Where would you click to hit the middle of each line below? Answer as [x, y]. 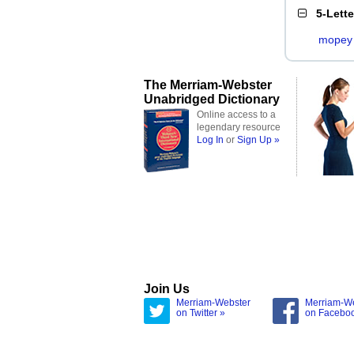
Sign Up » [258, 140]
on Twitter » [201, 313]
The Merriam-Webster [208, 85]
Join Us [167, 288]
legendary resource [239, 127]
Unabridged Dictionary [212, 99]
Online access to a [236, 115]
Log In [210, 140]
